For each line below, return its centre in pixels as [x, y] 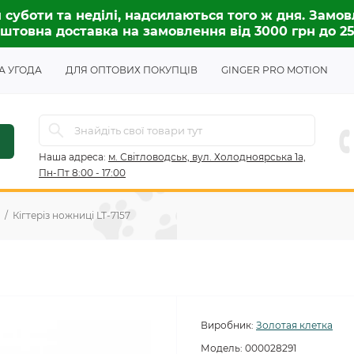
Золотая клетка [294, 325]
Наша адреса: [72, 157]
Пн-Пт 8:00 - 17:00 [82, 173]
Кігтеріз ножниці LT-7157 [72, 215]
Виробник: [227, 325]
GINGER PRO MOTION [275, 70]
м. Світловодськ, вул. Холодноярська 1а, [207, 157]
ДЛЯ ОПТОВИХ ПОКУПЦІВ [132, 70]
